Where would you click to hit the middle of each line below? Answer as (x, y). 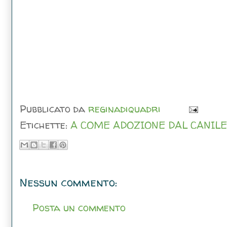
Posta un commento (79, 207)
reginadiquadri (124, 108)
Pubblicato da (54, 108)
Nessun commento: (68, 182)
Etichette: (45, 125)
